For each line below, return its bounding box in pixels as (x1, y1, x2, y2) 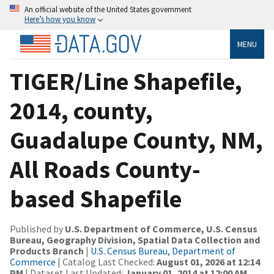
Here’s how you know (24, 14, 95, 24)
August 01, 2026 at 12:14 (157, 255, 260, 268)
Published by (10, 222, 65, 235)
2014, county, (10, 95, 153, 126)
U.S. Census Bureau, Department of (91, 244, 235, 257)
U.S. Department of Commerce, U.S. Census (65, 222, 257, 235)
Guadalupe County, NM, (10, 124, 263, 155)
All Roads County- (10, 154, 201, 185)
